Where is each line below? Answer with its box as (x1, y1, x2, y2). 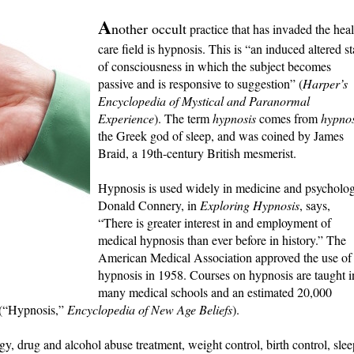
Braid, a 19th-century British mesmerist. (98, 145, 296, 162)
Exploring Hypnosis (200, 197, 299, 214)
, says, (299, 197, 330, 214)
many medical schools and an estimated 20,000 (98, 284, 332, 301)
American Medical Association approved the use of (98, 249, 352, 266)
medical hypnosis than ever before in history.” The (98, 232, 346, 249)
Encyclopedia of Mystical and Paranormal (98, 92, 310, 110)
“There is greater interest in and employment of (98, 214, 331, 232)
